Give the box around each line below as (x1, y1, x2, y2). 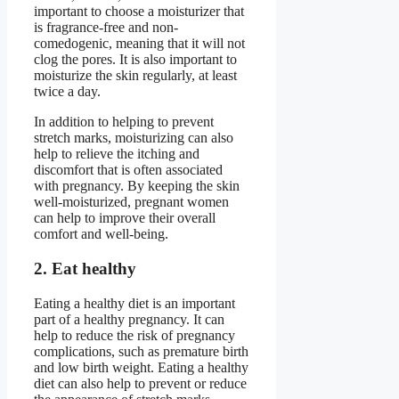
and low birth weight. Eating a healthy (34, 359, 248, 375)
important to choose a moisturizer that (34, 4, 244, 20)
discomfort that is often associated (34, 162, 223, 178)
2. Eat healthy (34, 258, 136, 278)
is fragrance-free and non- (34, 20, 178, 36)
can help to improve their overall (34, 210, 216, 226)
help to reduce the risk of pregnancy (34, 327, 235, 343)
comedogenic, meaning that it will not (34, 36, 245, 52)
